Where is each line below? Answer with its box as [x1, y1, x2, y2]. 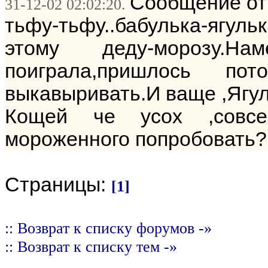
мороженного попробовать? [5, 128, 267, 150]
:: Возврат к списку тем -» [5, 237, 177, 255]
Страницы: [5, 173, 111, 196]
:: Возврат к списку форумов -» [5, 219, 212, 237]
